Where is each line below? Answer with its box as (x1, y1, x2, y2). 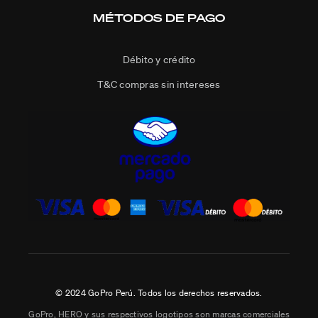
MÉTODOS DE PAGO (92, 11, 226, 26)
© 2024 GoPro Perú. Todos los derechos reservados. (55, 286, 263, 299)
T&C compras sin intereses (97, 78, 221, 92)
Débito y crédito (122, 53, 196, 67)
